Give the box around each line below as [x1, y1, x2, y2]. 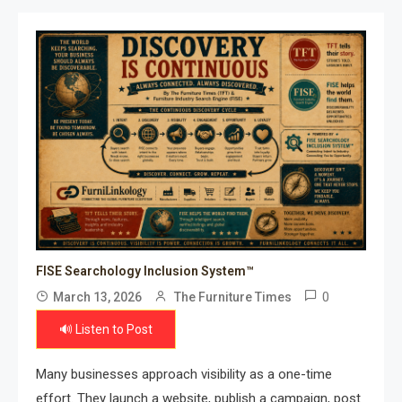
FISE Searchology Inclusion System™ [36, 264, 254, 279]
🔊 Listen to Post [59, 322, 153, 337]
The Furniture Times [174, 290, 292, 305]
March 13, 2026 [53, 290, 142, 305]
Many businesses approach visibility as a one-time [36, 366, 332, 383]
